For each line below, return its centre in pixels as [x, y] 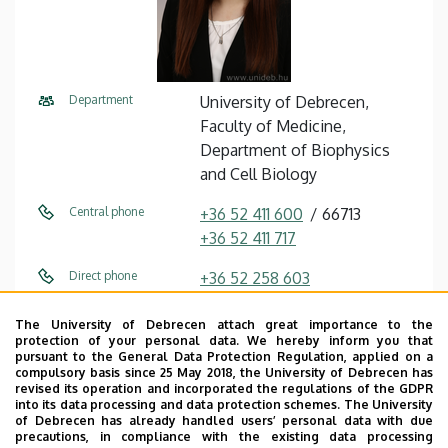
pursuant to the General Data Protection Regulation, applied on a [224, 356]
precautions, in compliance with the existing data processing [224, 436]
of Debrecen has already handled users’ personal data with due [224, 420]
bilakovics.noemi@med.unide [305, 318]
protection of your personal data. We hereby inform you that [224, 340]
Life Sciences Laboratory [288, 422]
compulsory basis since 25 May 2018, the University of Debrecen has [224, 372]
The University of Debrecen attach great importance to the [224, 324]
